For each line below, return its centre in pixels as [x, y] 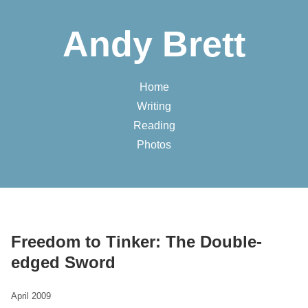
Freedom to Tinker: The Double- [136, 242]
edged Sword [63, 262]
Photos [154, 145]
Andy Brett [154, 44]
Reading [154, 125]
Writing [154, 106]
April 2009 [31, 296]
